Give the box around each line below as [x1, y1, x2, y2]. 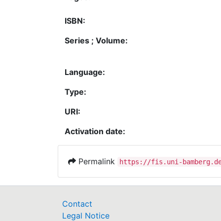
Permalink [76, 156, 117, 166]
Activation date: [65, 126, 125, 136]
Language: [65, 67, 105, 77]
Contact [62, 199, 92, 209]
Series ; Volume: [65, 35, 128, 45]
